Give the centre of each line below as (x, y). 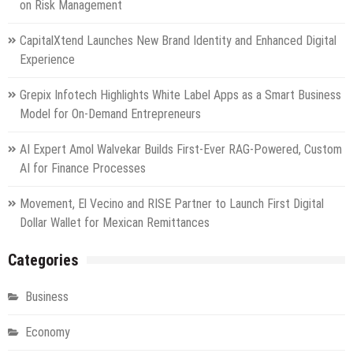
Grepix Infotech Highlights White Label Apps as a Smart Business (180, 95)
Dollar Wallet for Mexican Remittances (115, 222)
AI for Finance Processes (83, 168)
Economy (48, 332)
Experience (47, 59)
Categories (43, 260)
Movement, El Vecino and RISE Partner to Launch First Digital (172, 203)
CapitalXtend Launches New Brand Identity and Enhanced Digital (178, 40)
